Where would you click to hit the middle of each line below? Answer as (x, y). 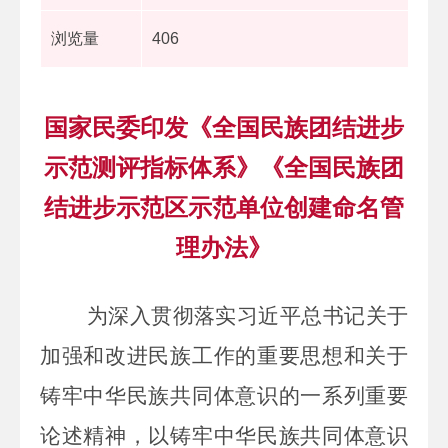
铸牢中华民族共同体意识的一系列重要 (224, 395)
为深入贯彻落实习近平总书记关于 (245, 315)
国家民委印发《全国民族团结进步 (224, 127)
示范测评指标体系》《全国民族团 (224, 167)
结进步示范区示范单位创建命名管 (224, 207)
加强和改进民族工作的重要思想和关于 (224, 355)
